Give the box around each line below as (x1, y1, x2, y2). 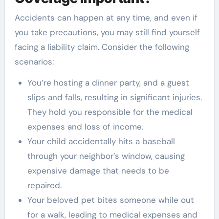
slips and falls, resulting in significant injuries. (27, 91, 202, 103)
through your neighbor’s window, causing (27, 150, 185, 161)
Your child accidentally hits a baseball (27, 135, 175, 147)
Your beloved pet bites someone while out (27, 194, 194, 205)
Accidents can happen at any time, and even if (14, 12, 197, 23)
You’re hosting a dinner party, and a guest (27, 77, 189, 88)
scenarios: (14, 56, 54, 67)
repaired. (27, 179, 62, 191)
